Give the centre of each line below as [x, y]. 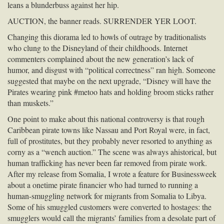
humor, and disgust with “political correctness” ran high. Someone [111, 69]
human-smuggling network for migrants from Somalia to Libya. [107, 195]
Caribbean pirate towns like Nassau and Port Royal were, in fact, [109, 129]
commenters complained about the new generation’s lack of [100, 58]
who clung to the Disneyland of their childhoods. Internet [97, 47]
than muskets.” [30, 102]
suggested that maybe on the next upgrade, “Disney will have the [109, 80]
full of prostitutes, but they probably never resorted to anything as [110, 140]
